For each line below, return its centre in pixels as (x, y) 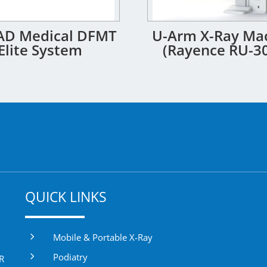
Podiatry (70, 257)
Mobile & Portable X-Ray (103, 237)
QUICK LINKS (66, 197)
